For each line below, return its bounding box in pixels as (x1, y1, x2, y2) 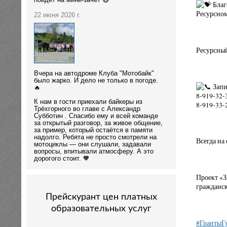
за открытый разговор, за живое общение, (34, 119, 163, 127)
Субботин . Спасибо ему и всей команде (34, 112, 158, 120)
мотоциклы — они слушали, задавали (34, 140, 151, 148)
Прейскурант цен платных (45, 192, 157, 201)
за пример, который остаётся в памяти (34, 126, 153, 134)
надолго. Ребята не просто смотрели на (34, 133, 157, 141)
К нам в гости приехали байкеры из (34, 98, 142, 105)
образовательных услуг (51, 204, 151, 213)
